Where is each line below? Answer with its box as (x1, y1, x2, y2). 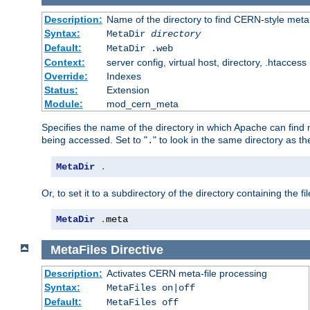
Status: (44, 84, 78, 95)
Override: (44, 70, 88, 82)
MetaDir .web (106, 42, 173, 54)
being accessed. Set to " (42, 134, 147, 145)
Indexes (106, 70, 141, 82)
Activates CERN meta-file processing (106, 268, 267, 280)
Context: (44, 56, 85, 68)
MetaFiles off (106, 297, 179, 309)
